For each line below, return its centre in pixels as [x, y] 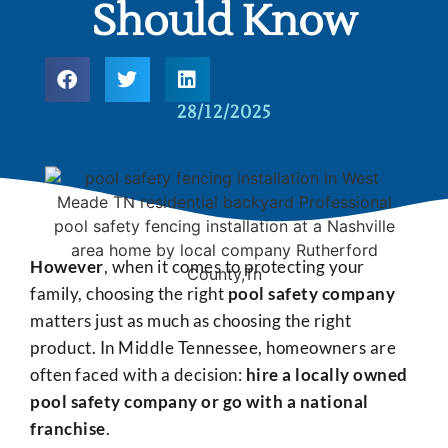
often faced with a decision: [138, 375]
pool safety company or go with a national [199, 402]
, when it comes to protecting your [234, 267]
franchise [68, 429]
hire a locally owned [326, 375]
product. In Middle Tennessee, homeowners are [213, 348]
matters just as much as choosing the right [190, 321]
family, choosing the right [129, 294]
